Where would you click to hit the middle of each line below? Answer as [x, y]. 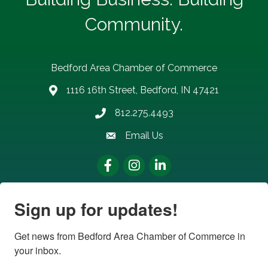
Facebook [118, 161]
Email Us [144, 135]
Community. [134, 24]
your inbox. [38, 250]
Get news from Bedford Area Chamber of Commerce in [130, 236]
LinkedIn [167, 161]
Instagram [145, 161]
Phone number [127, 114]
